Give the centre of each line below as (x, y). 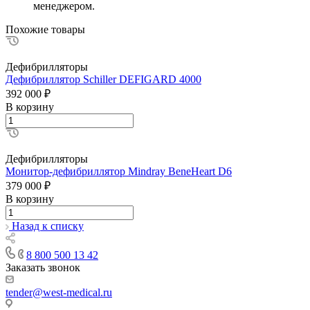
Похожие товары (45, 29)
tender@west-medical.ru (59, 292)
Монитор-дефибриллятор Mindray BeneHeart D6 (119, 171)
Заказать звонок (43, 267)
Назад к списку (48, 226)
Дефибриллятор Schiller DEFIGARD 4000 (103, 79)
